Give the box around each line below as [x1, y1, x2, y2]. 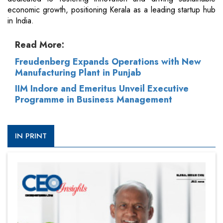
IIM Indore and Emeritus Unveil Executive [15, 82, 189, 96]
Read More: [15, 38, 64, 52]
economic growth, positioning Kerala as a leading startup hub [7, 4, 216, 16]
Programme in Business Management [15, 93, 172, 107]
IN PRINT [15, 130, 47, 142]
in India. [7, 15, 34, 27]
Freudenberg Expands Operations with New [15, 55, 201, 69]
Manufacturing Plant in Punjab [15, 66, 141, 80]
